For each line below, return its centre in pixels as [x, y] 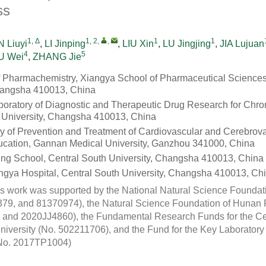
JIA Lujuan [242, 44]
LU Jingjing [187, 44]
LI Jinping [65, 44]
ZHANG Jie [57, 57]
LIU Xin [138, 44]
